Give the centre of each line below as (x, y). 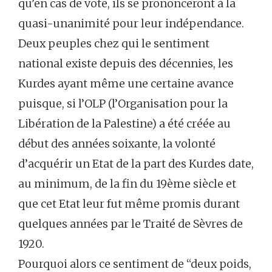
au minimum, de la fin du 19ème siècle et (127, 184)
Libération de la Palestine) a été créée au (124, 124)
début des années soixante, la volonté (117, 144)
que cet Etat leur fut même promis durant (129, 204)
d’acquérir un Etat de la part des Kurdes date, (136, 164)
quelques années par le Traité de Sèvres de (131, 224)
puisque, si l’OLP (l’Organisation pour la (123, 104)
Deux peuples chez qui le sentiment (114, 44)
